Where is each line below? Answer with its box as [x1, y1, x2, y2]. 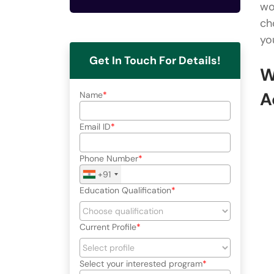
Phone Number [80, 152, 138, 164]
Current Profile [80, 221, 136, 232]
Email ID [80, 120, 111, 132]
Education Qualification [80, 184, 171, 196]
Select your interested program [80, 257, 202, 269]
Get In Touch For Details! [89, 53, 221, 68]
